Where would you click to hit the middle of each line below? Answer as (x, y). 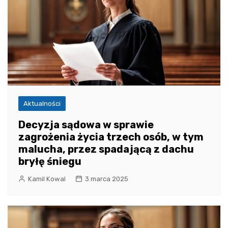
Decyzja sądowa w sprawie (86, 124)
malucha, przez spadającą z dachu (106, 149)
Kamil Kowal (47, 179)
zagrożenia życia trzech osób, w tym (111, 137)
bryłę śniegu (50, 161)
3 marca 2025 (107, 179)
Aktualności (42, 103)
